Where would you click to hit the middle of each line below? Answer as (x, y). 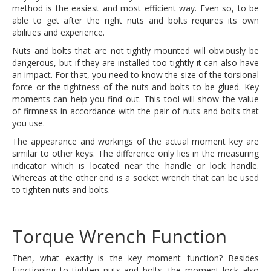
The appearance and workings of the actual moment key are (135, 141)
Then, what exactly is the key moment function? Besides (135, 258)
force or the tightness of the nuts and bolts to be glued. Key (135, 87)
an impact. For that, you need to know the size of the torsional (135, 75)
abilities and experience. (58, 32)
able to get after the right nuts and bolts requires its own (135, 20)
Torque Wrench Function (119, 236)
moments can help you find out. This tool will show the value (135, 99)
